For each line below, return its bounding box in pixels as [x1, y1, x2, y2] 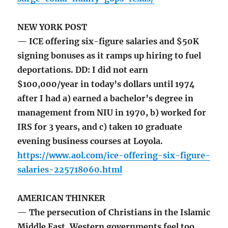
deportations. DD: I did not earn [17, 65, 149, 75]
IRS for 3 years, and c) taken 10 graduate [17, 122, 183, 132]
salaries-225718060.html [17, 164, 123, 175]
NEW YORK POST [17, 22, 88, 33]
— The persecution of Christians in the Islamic [17, 207, 211, 218]
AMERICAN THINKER [17, 193, 106, 204]
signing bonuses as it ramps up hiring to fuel [17, 50, 202, 61]
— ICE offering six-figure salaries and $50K [17, 36, 199, 47]
